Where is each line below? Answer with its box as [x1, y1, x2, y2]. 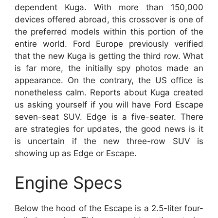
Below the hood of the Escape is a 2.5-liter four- [15, 203, 203, 213]
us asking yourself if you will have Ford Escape [15, 100, 203, 109]
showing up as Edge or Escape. [15, 148, 137, 158]
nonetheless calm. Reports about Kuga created [15, 88, 203, 97]
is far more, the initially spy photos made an [15, 63, 203, 73]
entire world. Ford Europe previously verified [15, 39, 203, 49]
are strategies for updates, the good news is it [15, 124, 203, 134]
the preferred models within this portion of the [15, 27, 203, 36]
